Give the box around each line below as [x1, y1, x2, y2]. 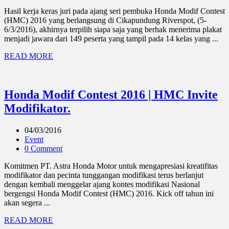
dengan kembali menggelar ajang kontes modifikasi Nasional [4, 180, 200, 189]
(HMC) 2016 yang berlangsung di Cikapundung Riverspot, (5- [4, 15, 207, 25]
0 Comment [25, 144, 62, 153]
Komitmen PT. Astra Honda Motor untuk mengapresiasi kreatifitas [4, 162, 218, 171]
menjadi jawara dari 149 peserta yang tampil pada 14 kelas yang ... [4, 34, 218, 43]
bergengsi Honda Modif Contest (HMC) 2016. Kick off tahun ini [4, 189, 214, 198]
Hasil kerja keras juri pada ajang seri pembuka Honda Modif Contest [4, 6, 225, 15]
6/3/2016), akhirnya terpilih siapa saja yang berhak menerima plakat [4, 25, 222, 34]
